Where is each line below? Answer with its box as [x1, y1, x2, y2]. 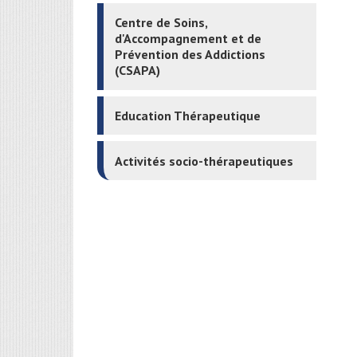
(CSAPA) [115, 62, 161, 79]
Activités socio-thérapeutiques [115, 152, 294, 169]
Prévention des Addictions [115, 46, 266, 63]
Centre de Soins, [115, 14, 209, 31]
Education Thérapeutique [115, 107, 261, 124]
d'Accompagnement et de [115, 30, 262, 47]
